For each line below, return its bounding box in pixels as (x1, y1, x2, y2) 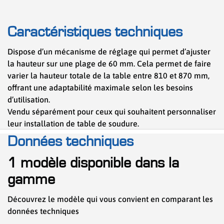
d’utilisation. (7, 95, 50, 104)
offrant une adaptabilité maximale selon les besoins (7, 83, 193, 92)
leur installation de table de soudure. (7, 119, 139, 128)
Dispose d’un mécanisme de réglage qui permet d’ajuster (7, 47, 210, 56)
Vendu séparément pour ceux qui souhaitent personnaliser (7, 107, 216, 116)
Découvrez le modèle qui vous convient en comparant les (7, 194, 213, 204)
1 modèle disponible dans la (7, 155, 179, 171)
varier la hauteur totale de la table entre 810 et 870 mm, (7, 71, 209, 80)
